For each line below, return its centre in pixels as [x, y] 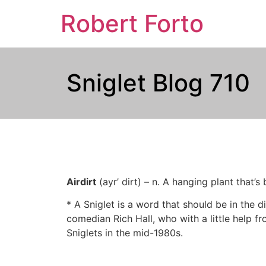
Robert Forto [132, 23]
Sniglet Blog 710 [158, 83]
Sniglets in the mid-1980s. [125, 233]
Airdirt [81, 182]
